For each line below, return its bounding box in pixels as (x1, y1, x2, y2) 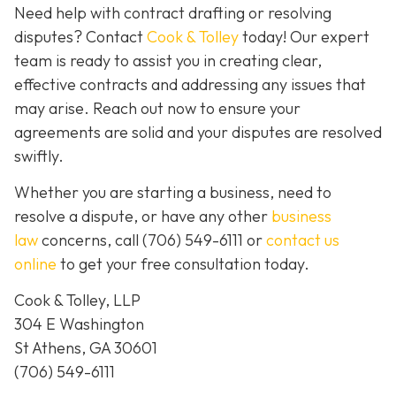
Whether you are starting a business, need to (14, 182, 331, 203)
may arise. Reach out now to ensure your (14, 97, 301, 118)
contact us (266, 230, 339, 251)
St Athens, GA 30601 (14, 338, 157, 359)
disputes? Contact (14, 26, 147, 47)
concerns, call (38, 230, 142, 251)
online (14, 254, 57, 275)
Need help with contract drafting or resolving (14, 2, 331, 23)
